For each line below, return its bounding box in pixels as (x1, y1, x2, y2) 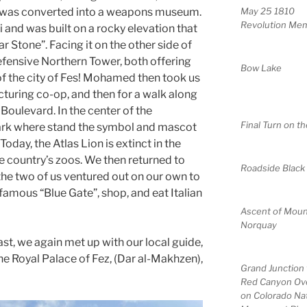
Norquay (240, 219, 277, 231)
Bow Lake (240, 62, 282, 74)
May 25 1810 (240, 5, 295, 17)
